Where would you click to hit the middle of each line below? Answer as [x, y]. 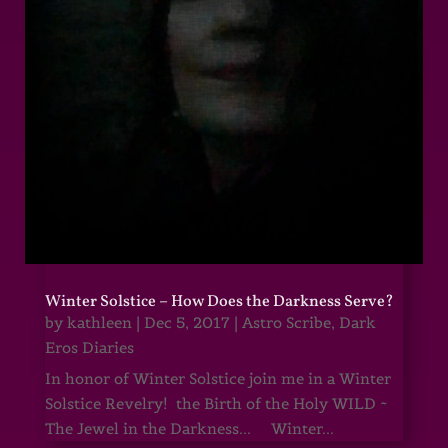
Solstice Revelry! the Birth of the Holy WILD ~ [216, 403]
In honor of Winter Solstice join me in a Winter [217, 378]
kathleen [99, 322]
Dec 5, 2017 [186, 322]
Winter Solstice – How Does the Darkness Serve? [219, 301]
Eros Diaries [89, 347]
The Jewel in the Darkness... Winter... [189, 428]
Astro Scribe [286, 322]
